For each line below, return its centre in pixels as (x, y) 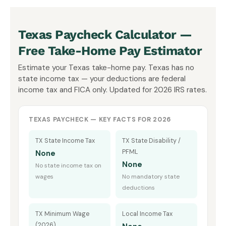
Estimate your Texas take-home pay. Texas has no (106, 67)
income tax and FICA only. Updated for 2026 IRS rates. (112, 90)
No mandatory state (151, 176)
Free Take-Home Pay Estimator (110, 50)
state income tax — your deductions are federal (102, 78)
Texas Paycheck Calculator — (105, 34)
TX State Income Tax (65, 140)
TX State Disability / (151, 140)
